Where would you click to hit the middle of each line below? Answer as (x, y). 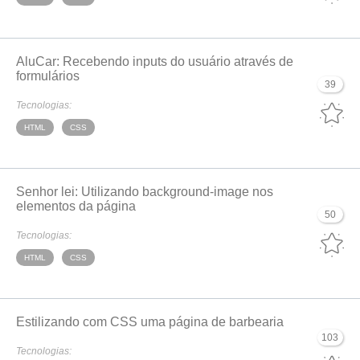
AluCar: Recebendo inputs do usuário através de (155, 61)
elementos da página (76, 206)
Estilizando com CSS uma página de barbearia (150, 322)
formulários (48, 76)
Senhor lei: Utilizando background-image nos (145, 192)
